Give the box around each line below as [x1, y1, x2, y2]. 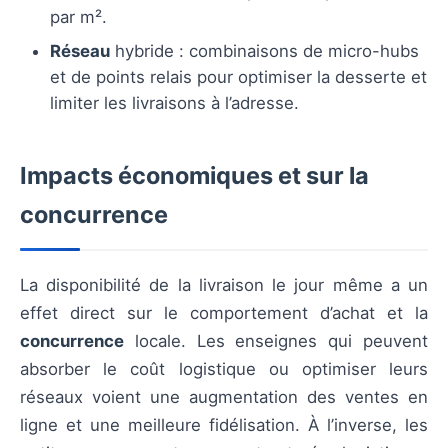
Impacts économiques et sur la [20, 161, 369, 191]
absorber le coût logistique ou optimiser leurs [20, 359, 428, 380]
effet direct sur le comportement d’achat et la [20, 303, 428, 324]
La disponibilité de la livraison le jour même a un [20, 275, 428, 296]
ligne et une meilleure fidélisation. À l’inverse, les [20, 415, 428, 436]
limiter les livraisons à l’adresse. [50, 93, 299, 114]
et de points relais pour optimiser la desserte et [50, 67, 427, 88]
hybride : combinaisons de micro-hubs [110, 41, 419, 62]
